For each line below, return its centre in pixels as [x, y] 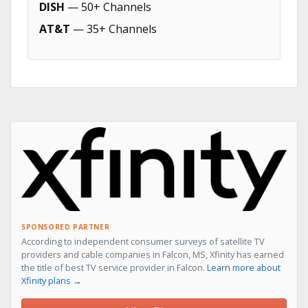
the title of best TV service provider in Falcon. [114, 267]
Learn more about [244, 267]
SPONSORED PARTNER [66, 227]
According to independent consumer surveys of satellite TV [143, 241]
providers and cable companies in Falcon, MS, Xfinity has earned [153, 254]
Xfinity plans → [52, 280]
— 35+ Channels [113, 29]
